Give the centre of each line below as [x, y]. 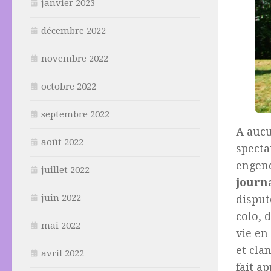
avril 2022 [63, 254]
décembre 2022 [73, 31]
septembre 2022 [75, 115]
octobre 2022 [69, 87]
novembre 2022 [75, 59]
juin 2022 [61, 198]
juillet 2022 [65, 170]
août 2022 [62, 142]
